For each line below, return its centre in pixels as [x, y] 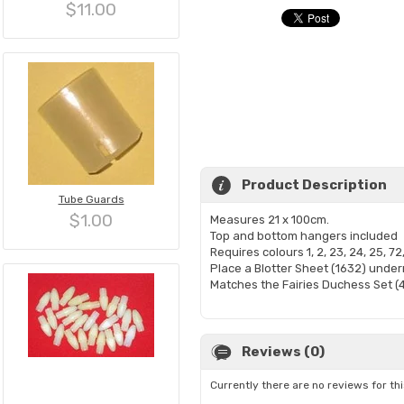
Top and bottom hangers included [304, 236]
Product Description [314, 185]
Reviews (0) [283, 352]
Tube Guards [91, 199]
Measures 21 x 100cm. [270, 220]
